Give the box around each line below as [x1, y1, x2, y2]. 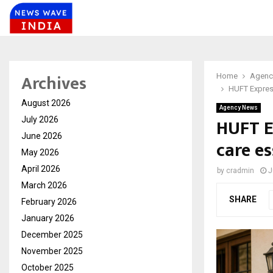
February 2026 [21, 197, 77, 207]
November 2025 [21, 246, 83, 256]
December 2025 [21, 230, 83, 239]
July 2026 [21, 115, 58, 124]
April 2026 [21, 164, 60, 174]
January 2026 [21, 213, 74, 223]
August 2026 [21, 98, 71, 108]
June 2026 [21, 131, 62, 141]
